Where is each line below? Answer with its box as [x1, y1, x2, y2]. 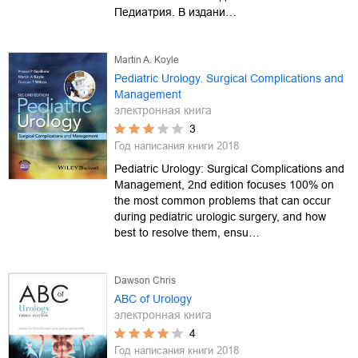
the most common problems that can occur [114, 193, 331, 207]
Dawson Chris [114, 274, 176, 286]
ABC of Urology [114, 292, 192, 305]
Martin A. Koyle [114, 54, 179, 66]
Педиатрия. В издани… [114, 5, 237, 18]
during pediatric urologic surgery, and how [114, 209, 326, 223]
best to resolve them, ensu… [114, 225, 260, 239]
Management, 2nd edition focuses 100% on [114, 177, 334, 191]
